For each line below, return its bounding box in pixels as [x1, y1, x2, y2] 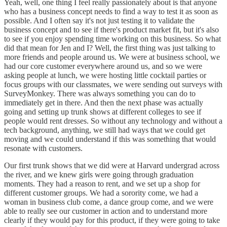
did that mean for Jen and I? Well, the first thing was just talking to [4, 44, 215, 53]
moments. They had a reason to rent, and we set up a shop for [4, 179, 200, 188]
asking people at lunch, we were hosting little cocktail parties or [4, 71, 206, 80]
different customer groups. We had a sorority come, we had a [4, 188, 198, 198]
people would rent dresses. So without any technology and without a [4, 117, 222, 126]
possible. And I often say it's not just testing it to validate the [4, 16, 195, 25]
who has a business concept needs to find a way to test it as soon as [4, 7, 218, 16]
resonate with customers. [4, 144, 83, 153]
